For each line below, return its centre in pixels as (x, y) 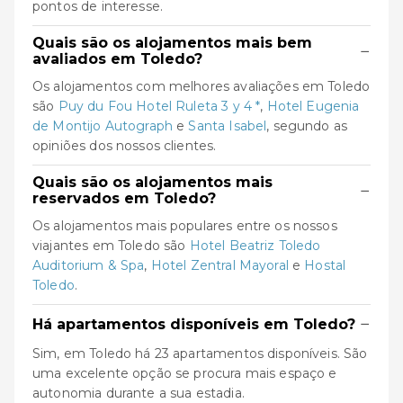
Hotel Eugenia (313, 106)
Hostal (325, 265)
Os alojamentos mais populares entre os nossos (185, 226)
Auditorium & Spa (89, 265)
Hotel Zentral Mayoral (219, 265)
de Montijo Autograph (103, 126)
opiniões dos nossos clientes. (125, 146)
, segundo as (307, 126)
